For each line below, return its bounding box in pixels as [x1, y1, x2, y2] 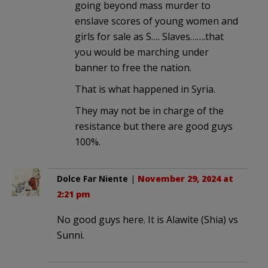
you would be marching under [75, 45, 209, 59]
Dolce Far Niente [57, 172, 128, 184]
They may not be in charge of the [75, 103, 224, 117]
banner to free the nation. [75, 60, 191, 74]
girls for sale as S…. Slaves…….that [75, 29, 224, 43]
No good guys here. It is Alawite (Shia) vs [57, 212, 238, 226]
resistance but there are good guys [75, 119, 233, 133]
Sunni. [57, 228, 84, 242]
